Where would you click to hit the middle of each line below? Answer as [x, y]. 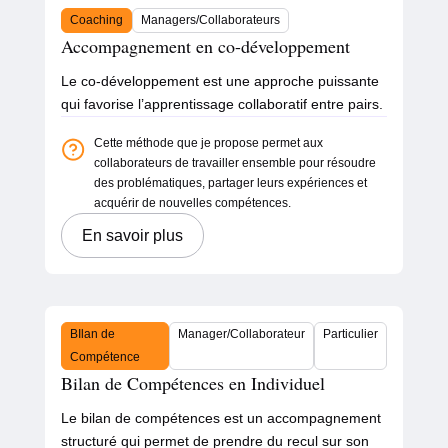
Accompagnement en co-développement [205, 46]
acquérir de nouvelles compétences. [192, 203]
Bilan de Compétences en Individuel [192, 383]
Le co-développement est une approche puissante [219, 81]
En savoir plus [132, 236]
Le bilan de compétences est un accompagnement [220, 418]
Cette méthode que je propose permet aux [208, 143]
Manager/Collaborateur [242, 334]
